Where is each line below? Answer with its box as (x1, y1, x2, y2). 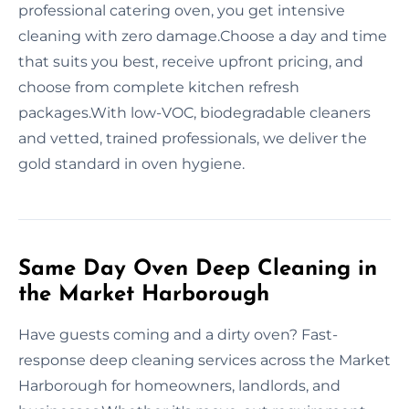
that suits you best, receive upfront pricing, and (18, 52, 363, 70)
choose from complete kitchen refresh (18, 78, 299, 96)
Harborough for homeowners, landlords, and (18, 376, 341, 394)
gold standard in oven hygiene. (18, 154, 245, 173)
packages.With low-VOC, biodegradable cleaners (18, 103, 371, 121)
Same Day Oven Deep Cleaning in (18, 257, 377, 280)
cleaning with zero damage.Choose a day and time (18, 26, 387, 45)
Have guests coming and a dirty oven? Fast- (18, 325, 338, 343)
